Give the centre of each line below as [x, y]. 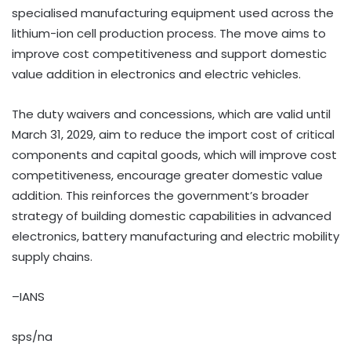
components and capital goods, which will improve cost [174, 155]
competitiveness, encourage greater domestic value [167, 175]
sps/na [32, 337]
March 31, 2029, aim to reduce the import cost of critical [173, 134]
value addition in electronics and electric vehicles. [156, 74]
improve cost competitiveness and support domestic [169, 54]
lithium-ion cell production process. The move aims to [169, 33]
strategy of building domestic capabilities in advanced [172, 216]
